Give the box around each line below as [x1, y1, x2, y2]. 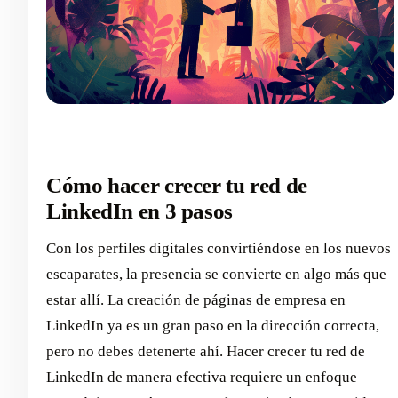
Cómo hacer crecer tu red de [46, 172, 307, 197]
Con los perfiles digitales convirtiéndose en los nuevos [46, 240, 391, 258]
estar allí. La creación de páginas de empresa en [46, 291, 346, 309]
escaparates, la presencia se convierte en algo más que [46, 266, 386, 283]
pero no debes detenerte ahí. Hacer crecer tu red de [46, 343, 365, 361]
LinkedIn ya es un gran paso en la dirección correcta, [46, 317, 379, 335]
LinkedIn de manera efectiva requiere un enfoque [46, 369, 357, 386]
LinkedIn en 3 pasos [46, 198, 233, 223]
